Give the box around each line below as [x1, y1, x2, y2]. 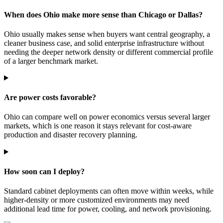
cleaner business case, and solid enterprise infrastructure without [4, 38, 204, 47]
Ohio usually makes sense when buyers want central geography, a [4, 29, 210, 38]
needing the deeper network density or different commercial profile [4, 47, 213, 56]
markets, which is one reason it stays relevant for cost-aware [4, 121, 192, 130]
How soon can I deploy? [4, 167, 85, 176]
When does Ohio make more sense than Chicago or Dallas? [4, 10, 203, 19]
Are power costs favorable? [4, 93, 96, 102]
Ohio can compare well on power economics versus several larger [4, 112, 210, 121]
